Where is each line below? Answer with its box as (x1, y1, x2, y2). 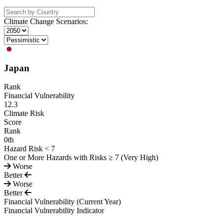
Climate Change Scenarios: (4, 17, 88, 26)
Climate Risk (4, 109, 44, 118)
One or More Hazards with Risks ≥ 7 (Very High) (4, 153, 158, 162)
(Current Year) (77, 197, 121, 206)
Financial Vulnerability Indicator (4, 206, 104, 215)
